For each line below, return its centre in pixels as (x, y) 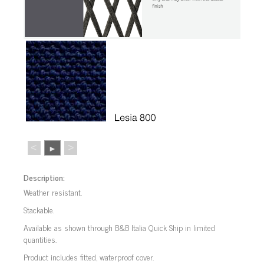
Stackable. (39, 209)
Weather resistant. (53, 192)
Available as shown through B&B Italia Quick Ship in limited (119, 227)
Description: (44, 177)
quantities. (40, 239)
